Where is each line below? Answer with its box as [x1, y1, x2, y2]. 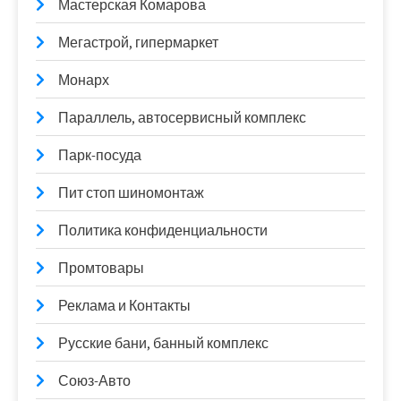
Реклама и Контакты [58, 296, 191, 315]
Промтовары [58, 259, 144, 277]
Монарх [58, 71, 109, 90]
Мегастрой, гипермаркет [58, 33, 218, 52]
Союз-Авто [58, 371, 131, 390]
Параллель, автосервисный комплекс [58, 108, 306, 127]
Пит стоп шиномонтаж [58, 183, 204, 202]
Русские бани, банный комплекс [58, 334, 269, 353]
